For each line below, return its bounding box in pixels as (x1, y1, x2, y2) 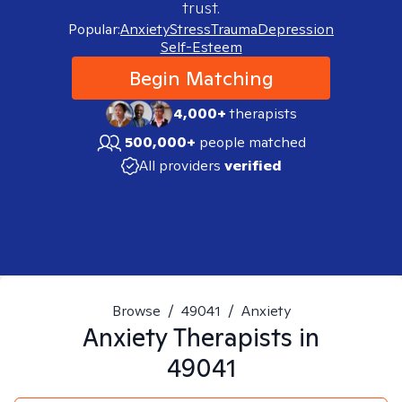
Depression (258, 20, 334, 39)
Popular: (68, 20, 120, 39)
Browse (111, 301, 161, 320)
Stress (170, 20, 211, 39)
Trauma (211, 20, 258, 39)
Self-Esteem (160, 38, 242, 57)
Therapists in (168, 320, 319, 354)
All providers (138, 156, 221, 175)
